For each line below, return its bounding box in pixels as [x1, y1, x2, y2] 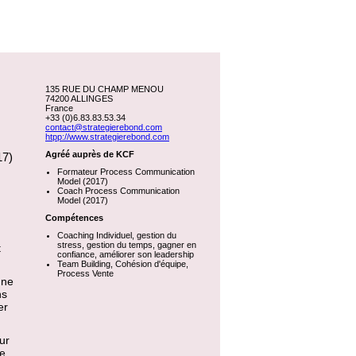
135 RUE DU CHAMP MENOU [45, 84, 164, 94]
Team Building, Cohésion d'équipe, [57, 259, 188, 269]
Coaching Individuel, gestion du [57, 230, 176, 240]
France [45, 103, 73, 113]
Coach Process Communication [57, 186, 180, 195]
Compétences [45, 213, 103, 222]
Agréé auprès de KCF [45, 149, 134, 159]
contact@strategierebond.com [45, 122, 162, 132]
